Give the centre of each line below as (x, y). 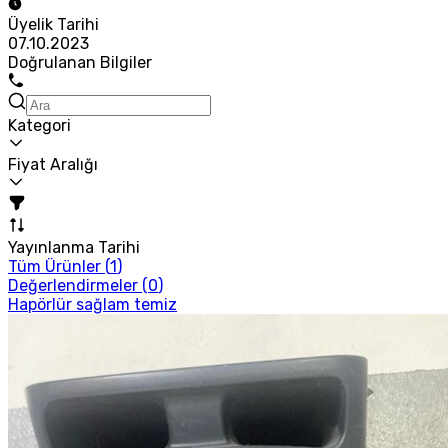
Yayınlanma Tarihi (74, 247)
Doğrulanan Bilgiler (80, 62)
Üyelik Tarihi (53, 24)
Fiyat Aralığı (53, 164)
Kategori (39, 125)
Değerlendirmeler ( (78, 285)
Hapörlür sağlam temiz (92, 304)
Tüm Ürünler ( (59, 266)
